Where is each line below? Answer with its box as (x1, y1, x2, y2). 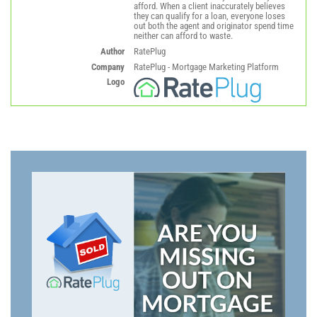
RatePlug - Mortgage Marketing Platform (133, 61, 279, 72)
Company (91, 61, 125, 72)
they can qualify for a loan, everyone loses (133, 11, 285, 22)
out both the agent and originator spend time (133, 21, 294, 32)
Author (100, 45, 125, 57)
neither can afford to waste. (133, 30, 233, 42)
